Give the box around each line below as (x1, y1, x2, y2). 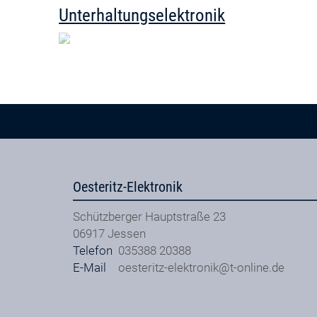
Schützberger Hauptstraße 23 (73, 209, 226, 224)
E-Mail (73, 260, 107, 275)
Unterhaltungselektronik (59, 4, 226, 25)
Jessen (108, 226, 146, 241)
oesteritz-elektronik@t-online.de (118, 260, 285, 275)
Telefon (73, 243, 113, 258)
